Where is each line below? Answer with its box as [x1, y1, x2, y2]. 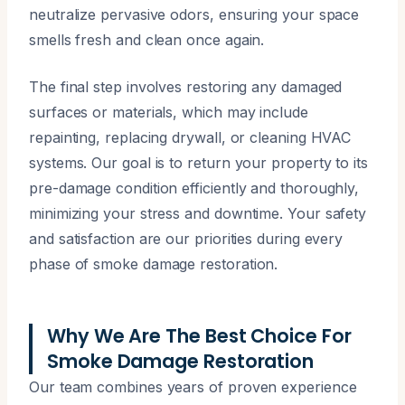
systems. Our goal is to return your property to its [29, 153, 368, 172]
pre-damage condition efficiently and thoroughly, [29, 178, 360, 197]
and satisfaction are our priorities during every [29, 229, 344, 248]
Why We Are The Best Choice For [47, 322, 352, 349]
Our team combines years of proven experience [29, 377, 357, 396]
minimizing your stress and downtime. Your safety [29, 203, 367, 222]
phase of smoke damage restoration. [29, 254, 278, 273]
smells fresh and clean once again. [29, 30, 265, 49]
